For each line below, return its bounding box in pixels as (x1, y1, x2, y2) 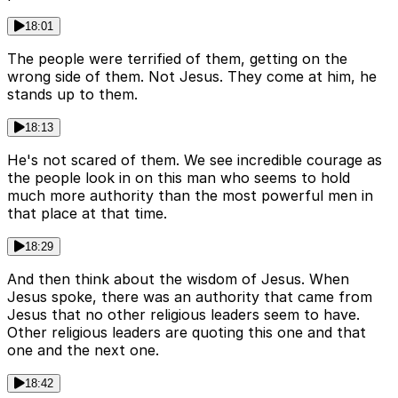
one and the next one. (7, 341, 159, 360)
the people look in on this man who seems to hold (7, 169, 350, 187)
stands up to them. (7, 85, 138, 104)
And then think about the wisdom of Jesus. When (7, 270, 349, 289)
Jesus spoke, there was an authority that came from (7, 288, 372, 306)
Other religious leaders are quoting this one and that (7, 323, 366, 342)
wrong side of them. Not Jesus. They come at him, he (7, 68, 377, 86)
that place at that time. (7, 204, 167, 223)
